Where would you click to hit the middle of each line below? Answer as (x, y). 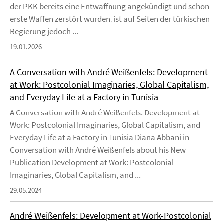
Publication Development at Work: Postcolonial (92, 162)
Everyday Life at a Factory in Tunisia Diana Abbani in (100, 137)
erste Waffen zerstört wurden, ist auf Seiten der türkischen (110, 19)
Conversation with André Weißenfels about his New (98, 150)
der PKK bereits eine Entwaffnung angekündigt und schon (110, 6)
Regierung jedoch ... (44, 31)
